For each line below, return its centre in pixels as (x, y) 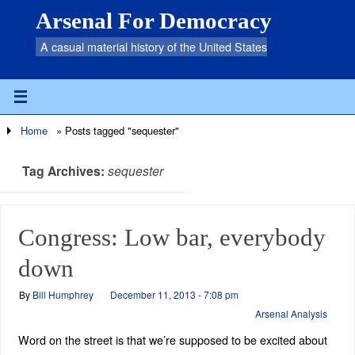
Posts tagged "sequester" (122, 130)
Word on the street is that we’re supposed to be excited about (172, 339)
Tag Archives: (65, 171)
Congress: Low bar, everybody (172, 237)
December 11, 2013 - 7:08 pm (174, 294)
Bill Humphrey (63, 294)
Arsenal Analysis (291, 313)
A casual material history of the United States (154, 46)
